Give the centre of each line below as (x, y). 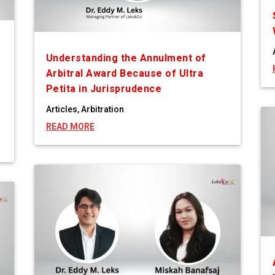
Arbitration (102, 110)
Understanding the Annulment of (126, 58)
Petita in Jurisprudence (104, 89)
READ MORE (70, 127)
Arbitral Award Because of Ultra (125, 74)
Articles (61, 110)
